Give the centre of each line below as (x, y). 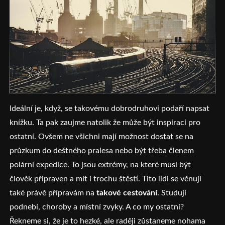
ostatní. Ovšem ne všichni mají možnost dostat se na (102, 136)
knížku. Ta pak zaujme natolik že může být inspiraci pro (105, 122)
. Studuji (172, 193)
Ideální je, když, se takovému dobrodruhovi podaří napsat (110, 108)
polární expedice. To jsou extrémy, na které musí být (100, 164)
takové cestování (127, 193)
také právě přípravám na (53, 193)
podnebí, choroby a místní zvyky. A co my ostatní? (98, 207)
